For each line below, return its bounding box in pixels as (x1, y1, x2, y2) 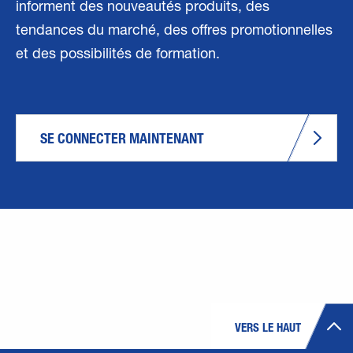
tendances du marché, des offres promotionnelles (16, 24, 333, 39)
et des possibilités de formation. (16, 47, 220, 62)
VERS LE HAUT (235, 319, 301, 335)
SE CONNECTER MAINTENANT (40, 128, 204, 147)
